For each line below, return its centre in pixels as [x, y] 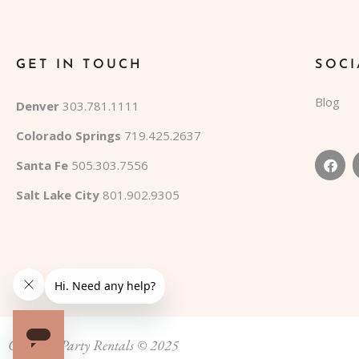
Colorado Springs [69, 135]
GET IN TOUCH [80, 65]
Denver [38, 105]
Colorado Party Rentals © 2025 [93, 345]
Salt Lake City [59, 194]
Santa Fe [44, 165]
